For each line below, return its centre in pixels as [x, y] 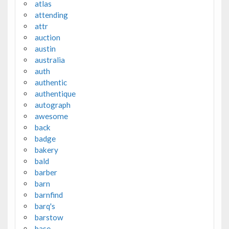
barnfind [49, 195]
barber [46, 173]
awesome [51, 116]
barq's [45, 206]
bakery [46, 150]
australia [50, 60]
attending [51, 15]
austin [45, 49]
